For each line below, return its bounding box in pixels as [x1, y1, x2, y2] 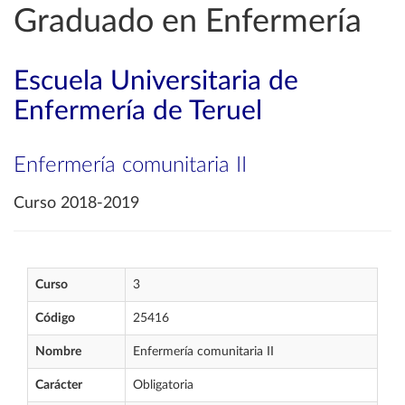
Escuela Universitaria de [14, 68, 298, 95]
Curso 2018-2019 [14, 195, 139, 212]
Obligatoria [133, 379, 193, 391]
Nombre [35, 345, 81, 358]
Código [35, 312, 75, 325]
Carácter [35, 379, 82, 391]
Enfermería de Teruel [14, 98, 262, 125]
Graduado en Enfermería [14, 5, 362, 38]
